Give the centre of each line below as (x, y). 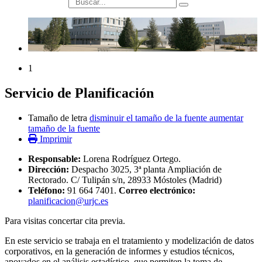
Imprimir (56, 139)
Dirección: (49, 170)
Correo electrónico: (157, 191)
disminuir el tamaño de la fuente (148, 118)
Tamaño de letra (58, 118)
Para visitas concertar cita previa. (65, 221)
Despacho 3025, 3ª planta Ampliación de (145, 170)
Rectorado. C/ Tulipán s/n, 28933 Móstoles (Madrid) (125, 180)
